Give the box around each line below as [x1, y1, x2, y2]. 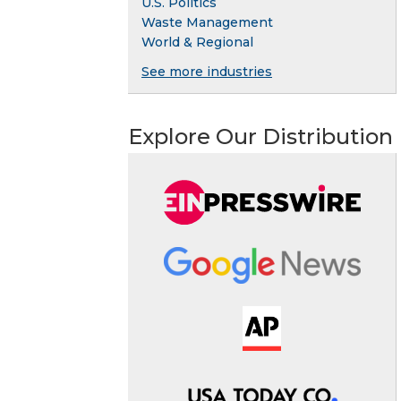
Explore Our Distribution [128, 124, 393, 150]
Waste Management [141, 14, 273, 31]
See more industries [141, 64, 272, 81]
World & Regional [141, 34, 253, 51]
